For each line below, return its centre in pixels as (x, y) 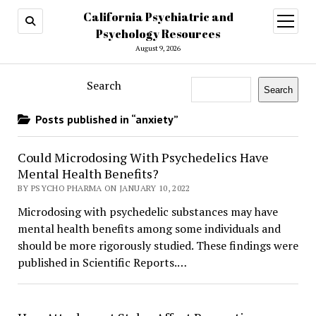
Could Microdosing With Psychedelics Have (143, 157)
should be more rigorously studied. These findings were (158, 245)
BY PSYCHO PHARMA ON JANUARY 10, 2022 (104, 188)
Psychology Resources (158, 34)
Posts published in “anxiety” (105, 119)
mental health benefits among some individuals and (149, 229)
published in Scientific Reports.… (102, 262)
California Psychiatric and (158, 17)
